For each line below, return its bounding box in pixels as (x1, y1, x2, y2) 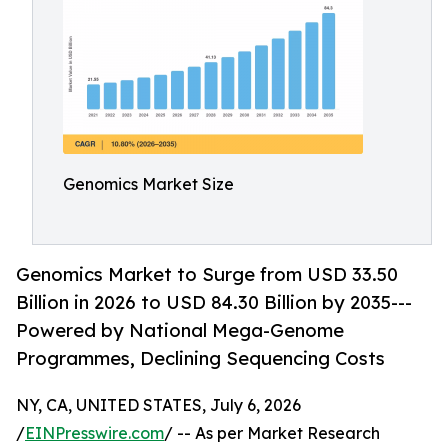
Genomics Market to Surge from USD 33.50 (16, 263, 398, 286)
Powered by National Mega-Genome (16, 319, 344, 342)
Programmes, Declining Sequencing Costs (16, 347, 385, 370)
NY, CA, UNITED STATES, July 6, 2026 (16, 395, 301, 416)
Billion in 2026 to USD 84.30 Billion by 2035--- (16, 291, 412, 314)
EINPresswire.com (25, 423, 164, 444)
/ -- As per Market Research (164, 423, 380, 444)
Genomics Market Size (63, 174, 234, 194)
